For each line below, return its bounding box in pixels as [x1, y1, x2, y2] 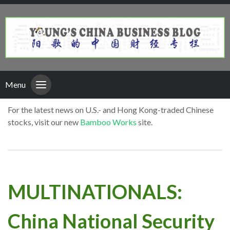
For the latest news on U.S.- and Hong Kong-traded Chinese [8, 105, 214, 115]
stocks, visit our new [8, 117, 80, 127]
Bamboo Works [80, 117, 137, 127]
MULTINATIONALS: [8, 179, 182, 203]
